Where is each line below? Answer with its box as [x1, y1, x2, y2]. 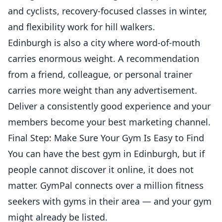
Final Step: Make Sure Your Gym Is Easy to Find [8, 132, 204, 144]
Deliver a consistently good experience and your [8, 100, 211, 112]
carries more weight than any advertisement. [8, 84, 197, 96]
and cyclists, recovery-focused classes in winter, [8, 5, 207, 17]
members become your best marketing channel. [8, 116, 211, 128]
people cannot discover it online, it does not [8, 164, 194, 175]
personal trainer [125, 68, 192, 80]
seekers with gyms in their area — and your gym [8, 195, 212, 207]
